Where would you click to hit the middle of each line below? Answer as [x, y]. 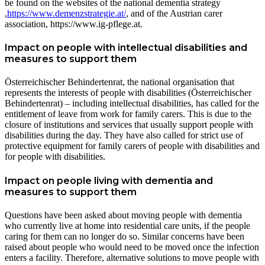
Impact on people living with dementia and [109, 180]
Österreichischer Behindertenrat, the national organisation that [119, 82]
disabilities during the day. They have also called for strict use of [124, 135]
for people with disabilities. [55, 157]
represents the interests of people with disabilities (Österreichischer [128, 93]
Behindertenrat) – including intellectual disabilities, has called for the [132, 104]
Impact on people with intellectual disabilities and [126, 48]
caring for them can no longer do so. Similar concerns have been [125, 236]
